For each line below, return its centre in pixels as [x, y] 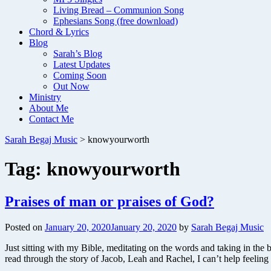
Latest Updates [82, 64]
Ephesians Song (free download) [116, 21]
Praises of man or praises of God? [109, 201]
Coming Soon [80, 75]
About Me [49, 108]
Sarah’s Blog [78, 54]
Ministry [45, 97]
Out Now [71, 86]
